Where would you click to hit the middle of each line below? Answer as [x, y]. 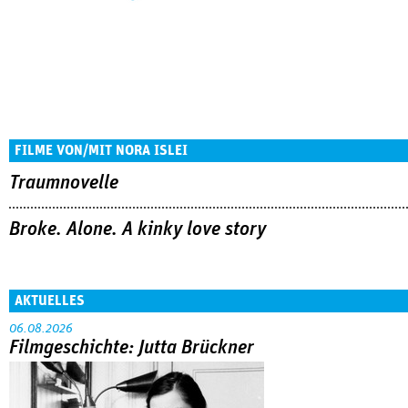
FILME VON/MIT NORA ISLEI [101, 150]
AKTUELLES [50, 300]
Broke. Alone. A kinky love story [138, 229]
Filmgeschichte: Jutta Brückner [132, 347]
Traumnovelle [64, 183]
